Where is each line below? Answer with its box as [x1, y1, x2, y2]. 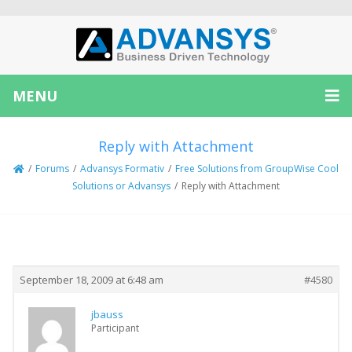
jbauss [91, 307, 123, 321]
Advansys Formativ [80, 162, 164, 175]
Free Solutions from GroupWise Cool [175, 162, 339, 175]
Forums [35, 162, 69, 175]
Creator [36, 239, 83, 255]
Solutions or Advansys [72, 179, 170, 192]
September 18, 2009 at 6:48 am [20, 273, 163, 287]
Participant [91, 321, 139, 335]
